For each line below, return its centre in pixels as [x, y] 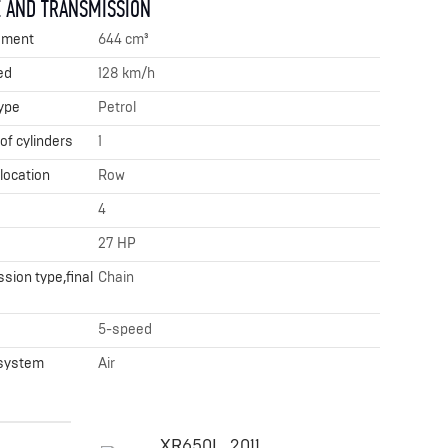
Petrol [117, 107]
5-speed [125, 329]
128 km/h [127, 73]
